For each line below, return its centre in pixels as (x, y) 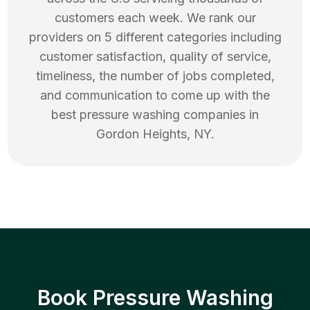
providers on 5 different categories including (155, 37)
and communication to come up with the (155, 95)
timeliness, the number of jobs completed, (155, 76)
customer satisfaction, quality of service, (155, 57)
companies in (219, 115)
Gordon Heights (141, 134)
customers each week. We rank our (155, 18)
